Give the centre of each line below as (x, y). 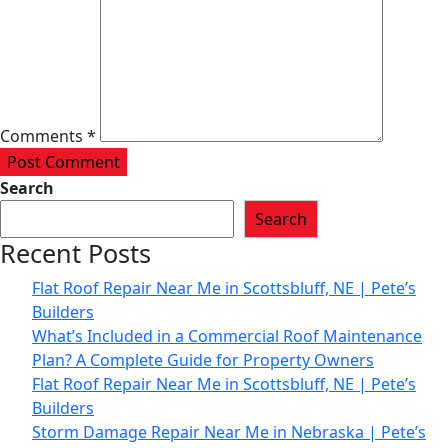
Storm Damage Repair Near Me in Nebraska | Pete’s (229, 432)
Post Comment (63, 162)
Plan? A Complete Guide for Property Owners (203, 360)
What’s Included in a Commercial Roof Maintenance (227, 336)
